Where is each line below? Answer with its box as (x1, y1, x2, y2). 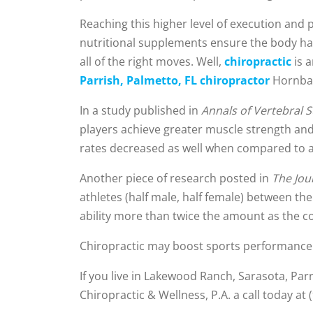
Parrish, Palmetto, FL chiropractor (80, 72, 270, 88)
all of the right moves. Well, (80, 53, 224, 69)
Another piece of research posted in (80, 170, 272, 186)
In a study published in (80, 102, 201, 118)
